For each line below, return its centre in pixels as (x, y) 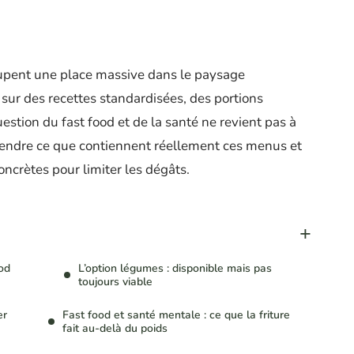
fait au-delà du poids (115, 329)
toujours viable (115, 282)
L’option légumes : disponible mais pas (175, 269)
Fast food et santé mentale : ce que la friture (176, 315)
